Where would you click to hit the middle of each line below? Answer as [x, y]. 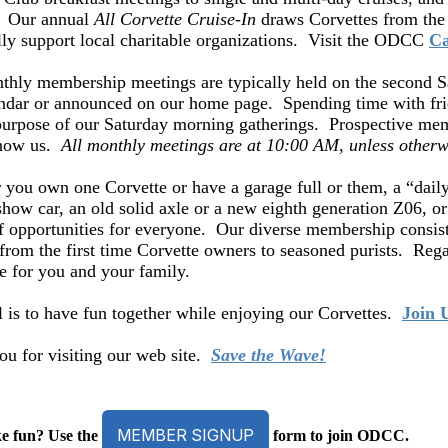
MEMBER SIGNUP [185, 435]
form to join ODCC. [341, 435]
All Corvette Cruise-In [175, 19]
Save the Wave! [268, 355]
